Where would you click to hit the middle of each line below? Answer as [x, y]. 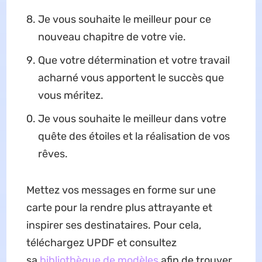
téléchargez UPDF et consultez [101, 243]
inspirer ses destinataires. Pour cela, [113, 225]
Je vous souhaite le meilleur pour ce [124, 20]
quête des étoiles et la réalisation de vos [134, 137]
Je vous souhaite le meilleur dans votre [132, 119]
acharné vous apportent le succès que [131, 78]
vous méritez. [70, 96]
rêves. [53, 154]
